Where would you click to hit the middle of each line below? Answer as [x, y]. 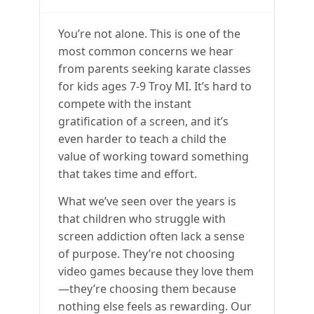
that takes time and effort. [128, 173]
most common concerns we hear [146, 51]
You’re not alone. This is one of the [149, 33]
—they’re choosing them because [147, 288]
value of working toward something [153, 156]
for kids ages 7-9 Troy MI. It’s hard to [155, 86]
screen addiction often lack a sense [151, 236]
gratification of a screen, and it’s [143, 121]
